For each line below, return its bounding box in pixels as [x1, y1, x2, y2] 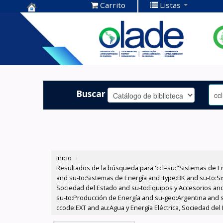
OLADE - [27, 44, 65, 57]
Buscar [76, 87, 106, 100]
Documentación [27, 28, 101, 42]
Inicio [56, 153, 72, 163]
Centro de [27, 13, 73, 26]
